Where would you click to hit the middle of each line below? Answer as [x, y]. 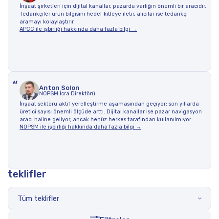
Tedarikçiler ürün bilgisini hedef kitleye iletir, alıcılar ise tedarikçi [104, 14]
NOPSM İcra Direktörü [67, 94]
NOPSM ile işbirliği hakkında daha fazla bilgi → [80, 127]
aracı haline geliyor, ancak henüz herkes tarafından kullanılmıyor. [106, 120]
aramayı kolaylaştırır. [47, 22]
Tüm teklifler [38, 198]
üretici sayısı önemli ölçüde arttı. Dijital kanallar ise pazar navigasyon [111, 112]
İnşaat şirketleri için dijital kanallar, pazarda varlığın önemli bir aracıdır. [113, 6]
